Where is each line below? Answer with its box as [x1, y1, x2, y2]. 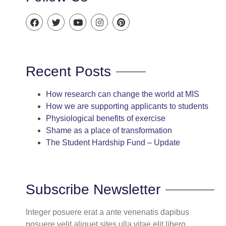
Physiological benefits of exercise [46, 114, 165, 123]
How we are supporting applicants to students [46, 102, 208, 111]
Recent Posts [26, 64, 111, 80]
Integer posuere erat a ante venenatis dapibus [26, 208, 189, 217]
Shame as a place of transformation [46, 126, 172, 135]
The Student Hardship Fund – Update [46, 138, 180, 147]
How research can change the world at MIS [46, 90, 199, 99]
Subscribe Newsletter [26, 182, 160, 198]
